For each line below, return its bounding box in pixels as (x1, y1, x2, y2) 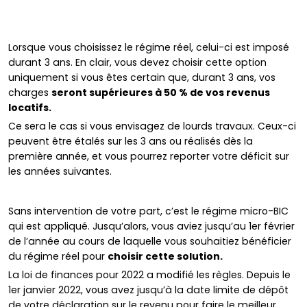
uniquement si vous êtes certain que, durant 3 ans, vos (8, 71, 275, 85)
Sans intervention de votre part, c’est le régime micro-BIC (8, 204, 288, 219)
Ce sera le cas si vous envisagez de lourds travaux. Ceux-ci (8, 119, 296, 134)
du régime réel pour (8, 249, 108, 264)
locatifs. (8, 101, 53, 115)
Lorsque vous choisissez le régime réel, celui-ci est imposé (8, 40, 289, 55)
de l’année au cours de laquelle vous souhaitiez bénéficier (8, 234, 291, 249)
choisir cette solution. (108, 249, 225, 264)
